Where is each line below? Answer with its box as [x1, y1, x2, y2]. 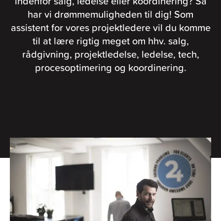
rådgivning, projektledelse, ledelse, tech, [22, 47, 199, 61]
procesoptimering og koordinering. [35, 60, 186, 74]
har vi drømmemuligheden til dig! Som [28, 7, 193, 21]
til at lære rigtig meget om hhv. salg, [32, 34, 189, 48]
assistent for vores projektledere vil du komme [10, 20, 211, 35]
